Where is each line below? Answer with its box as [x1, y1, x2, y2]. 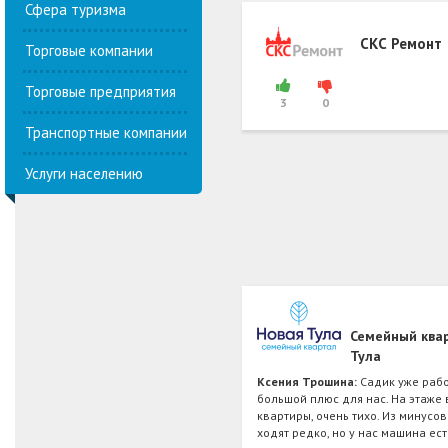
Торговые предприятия [25, 81, 176, 101]
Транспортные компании [25, 122, 187, 142]
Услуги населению [25, 163, 143, 183]
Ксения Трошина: [256, 373, 360, 389]
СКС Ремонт [359, 33, 442, 53]
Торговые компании [25, 40, 153, 60]
